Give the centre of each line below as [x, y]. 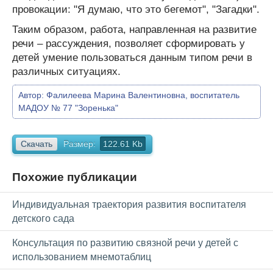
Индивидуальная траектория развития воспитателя [129, 205]
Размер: [80, 144]
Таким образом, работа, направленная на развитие [134, 29]
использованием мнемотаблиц [82, 257]
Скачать [37, 144]
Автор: [32, 95]
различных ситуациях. [66, 71]
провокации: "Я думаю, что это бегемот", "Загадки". [136, 9]
